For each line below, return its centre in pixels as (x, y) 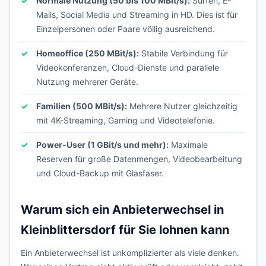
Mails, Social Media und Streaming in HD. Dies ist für (137, 15)
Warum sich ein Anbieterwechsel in (122, 210)
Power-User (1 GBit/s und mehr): (102, 145)
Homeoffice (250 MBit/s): (88, 53)
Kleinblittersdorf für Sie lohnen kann (125, 230)
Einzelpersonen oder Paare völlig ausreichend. (126, 29)
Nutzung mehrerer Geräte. (87, 82)
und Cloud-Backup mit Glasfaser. (100, 173)
